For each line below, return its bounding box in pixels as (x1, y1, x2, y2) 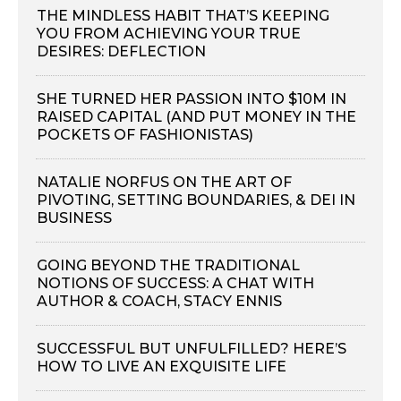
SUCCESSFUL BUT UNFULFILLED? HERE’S (37, 340, 346, 358)
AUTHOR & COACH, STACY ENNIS (37, 293, 282, 311)
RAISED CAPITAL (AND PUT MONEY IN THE (37, 108, 356, 126)
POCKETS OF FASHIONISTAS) (37, 126, 253, 144)
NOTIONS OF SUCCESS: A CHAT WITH (37, 275, 314, 293)
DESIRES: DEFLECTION (37, 43, 206, 61)
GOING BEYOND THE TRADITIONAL (37, 257, 300, 275)
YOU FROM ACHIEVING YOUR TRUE (37, 25, 301, 43)
